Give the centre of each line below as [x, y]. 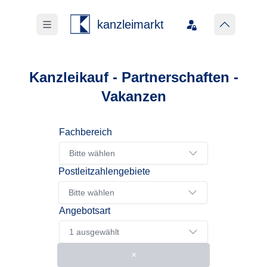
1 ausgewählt [94, 232]
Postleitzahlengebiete [104, 171]
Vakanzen [133, 96]
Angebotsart [85, 211]
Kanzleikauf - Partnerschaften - [133, 77]
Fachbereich [86, 132]
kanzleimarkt [131, 24]
